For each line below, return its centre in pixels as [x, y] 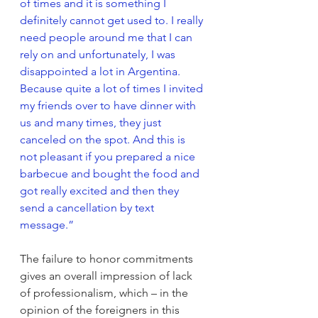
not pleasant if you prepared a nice [109, 156]
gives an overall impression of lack [108, 275]
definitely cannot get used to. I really [113, 20]
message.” [47, 224]
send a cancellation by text [88, 207]
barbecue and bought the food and [111, 173]
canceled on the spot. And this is [104, 139]
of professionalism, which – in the [105, 292]
